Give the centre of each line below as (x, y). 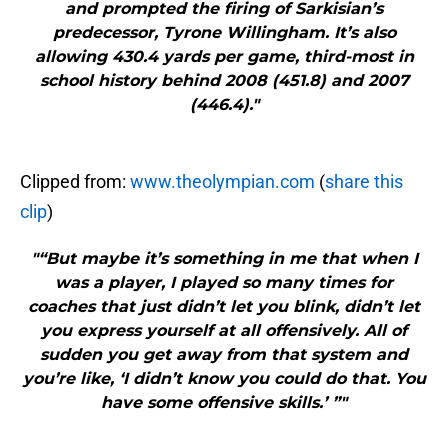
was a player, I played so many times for (224, 283)
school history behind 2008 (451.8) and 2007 (224, 81)
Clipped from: (75, 182)
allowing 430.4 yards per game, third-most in (224, 57)
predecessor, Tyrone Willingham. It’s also (224, 33)
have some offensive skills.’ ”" (224, 403)
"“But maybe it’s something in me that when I (224, 259)
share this (364, 182)
